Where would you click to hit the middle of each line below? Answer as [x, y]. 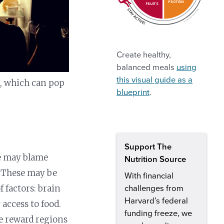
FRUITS [152, 4]
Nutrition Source [155, 159]
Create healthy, [144, 55]
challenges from [154, 188]
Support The [148, 147]
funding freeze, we [158, 213]
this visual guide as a [154, 80]
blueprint [133, 92]
